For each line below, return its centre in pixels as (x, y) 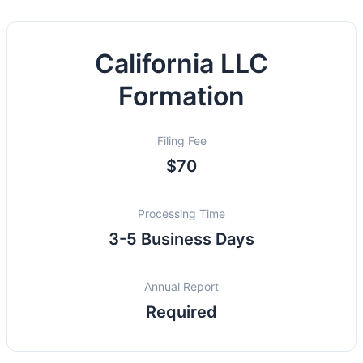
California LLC (181, 64)
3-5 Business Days (181, 239)
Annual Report (181, 286)
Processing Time (181, 214)
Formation (181, 96)
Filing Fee (181, 141)
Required (181, 312)
